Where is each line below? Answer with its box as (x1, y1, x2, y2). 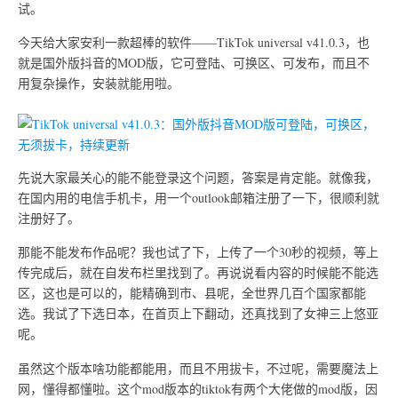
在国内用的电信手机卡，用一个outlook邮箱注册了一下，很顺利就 (18, 188, 379, 206)
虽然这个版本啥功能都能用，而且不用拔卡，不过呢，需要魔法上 (18, 359, 378, 377)
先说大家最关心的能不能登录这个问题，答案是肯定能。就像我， (18, 168, 378, 186)
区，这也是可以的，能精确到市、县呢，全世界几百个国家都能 (18, 284, 366, 302)
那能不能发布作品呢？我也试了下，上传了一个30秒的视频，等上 (18, 243, 378, 261)
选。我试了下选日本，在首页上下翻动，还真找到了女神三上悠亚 (18, 305, 378, 322)
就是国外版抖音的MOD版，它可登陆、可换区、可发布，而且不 (18, 54, 370, 72)
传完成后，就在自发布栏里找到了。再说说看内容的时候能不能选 (18, 264, 378, 282)
